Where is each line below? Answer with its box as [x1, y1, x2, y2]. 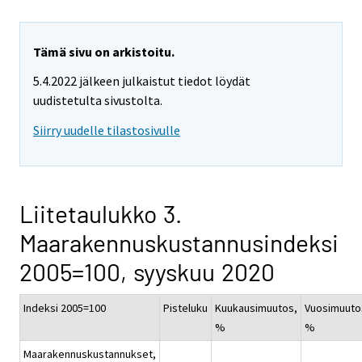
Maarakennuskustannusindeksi [19, 228, 339, 258]
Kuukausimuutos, [215, 301, 297, 316]
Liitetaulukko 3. [19, 199, 182, 229]
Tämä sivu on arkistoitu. [33, 43, 175, 60]
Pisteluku [163, 301, 208, 316]
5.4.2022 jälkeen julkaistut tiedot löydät [33, 73, 250, 90]
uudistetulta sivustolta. [33, 92, 162, 109]
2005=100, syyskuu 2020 [19, 257, 275, 287]
